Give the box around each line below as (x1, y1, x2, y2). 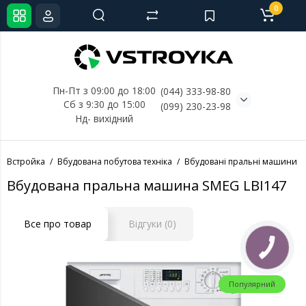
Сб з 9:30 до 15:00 (63, 98, 145, 111)
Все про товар (24, 217, 92, 230)
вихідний (94, 112, 133, 125)
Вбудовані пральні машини (184, 156, 297, 167)
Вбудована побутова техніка (57, 156, 172, 167)
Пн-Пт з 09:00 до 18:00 (53, 84, 156, 97)
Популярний (229, 279, 275, 289)
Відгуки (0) (128, 217, 176, 230)
